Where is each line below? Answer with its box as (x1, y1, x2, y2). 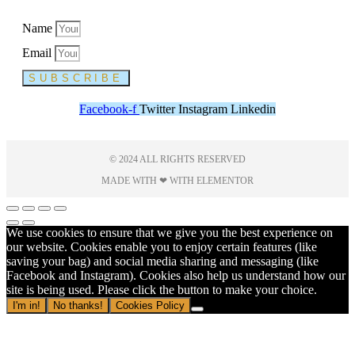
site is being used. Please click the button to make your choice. (6, 283, 317, 297)
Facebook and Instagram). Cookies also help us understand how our (6, 269, 345, 283)
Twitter (139, 102, 175, 116)
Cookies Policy (116, 300, 185, 312)
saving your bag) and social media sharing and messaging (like (6, 254, 319, 269)
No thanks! (53, 300, 103, 312)
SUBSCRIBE (29, 72, 124, 85)
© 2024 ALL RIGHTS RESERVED (109, 154, 246, 166)
